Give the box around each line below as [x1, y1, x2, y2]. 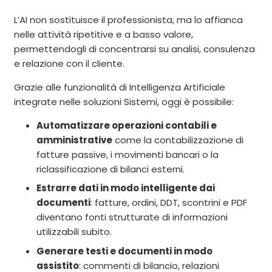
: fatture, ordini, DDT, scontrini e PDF [90, 196, 247, 209]
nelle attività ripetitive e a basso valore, [13, 27, 193, 41]
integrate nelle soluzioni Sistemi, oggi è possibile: [13, 95, 234, 108]
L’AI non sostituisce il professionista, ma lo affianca [13, 13, 243, 26]
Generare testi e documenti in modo [36, 244, 212, 257]
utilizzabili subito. [36, 225, 112, 239]
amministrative [36, 133, 112, 146]
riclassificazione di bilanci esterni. [36, 162, 185, 175]
